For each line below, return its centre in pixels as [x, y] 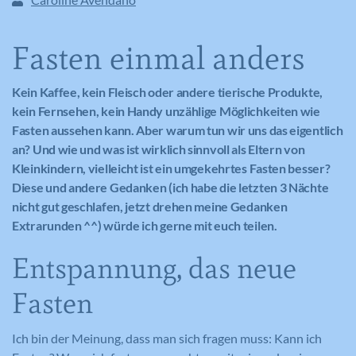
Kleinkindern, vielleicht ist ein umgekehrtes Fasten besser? [171, 168]
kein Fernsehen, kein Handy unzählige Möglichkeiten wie [166, 111]
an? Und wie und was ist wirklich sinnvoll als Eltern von [159, 149]
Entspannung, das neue [154, 268]
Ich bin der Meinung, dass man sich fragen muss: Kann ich [167, 338]
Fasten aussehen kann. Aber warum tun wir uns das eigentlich [178, 130]
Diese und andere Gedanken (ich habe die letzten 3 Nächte [170, 187]
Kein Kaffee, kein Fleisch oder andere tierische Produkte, [167, 92]
